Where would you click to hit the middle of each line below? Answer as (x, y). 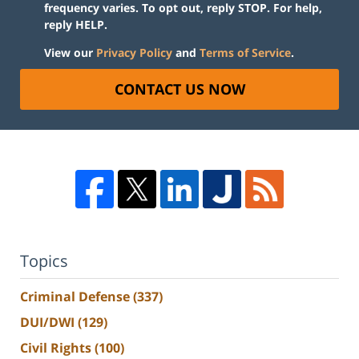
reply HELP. (76, 25)
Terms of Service (245, 53)
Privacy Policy (134, 53)
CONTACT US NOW (179, 89)
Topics (44, 261)
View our (70, 53)
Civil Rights (57, 347)
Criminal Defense (77, 296)
